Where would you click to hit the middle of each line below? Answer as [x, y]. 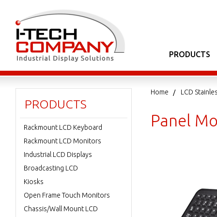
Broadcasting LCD [51, 168]
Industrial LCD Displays [58, 155]
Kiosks [34, 182]
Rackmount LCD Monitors [62, 141]
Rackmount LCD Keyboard [63, 127]
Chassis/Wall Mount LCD [61, 209]
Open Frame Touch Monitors [67, 195]
